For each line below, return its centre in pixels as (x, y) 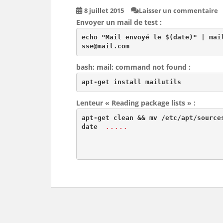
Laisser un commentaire (178, 10)
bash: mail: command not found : (133, 67)
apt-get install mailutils (131, 82)
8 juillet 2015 (104, 10)
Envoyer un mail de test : (119, 22)
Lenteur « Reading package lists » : (136, 103)
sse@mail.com (105, 46)
